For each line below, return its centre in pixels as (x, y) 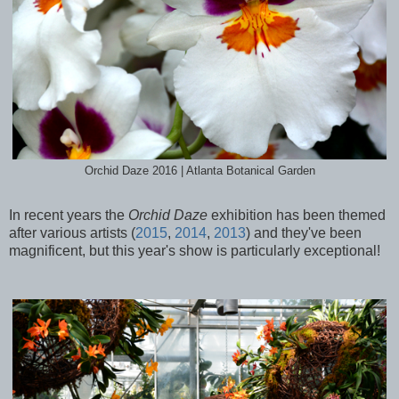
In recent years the (69, 216)
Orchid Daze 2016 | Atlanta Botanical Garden (199, 171)
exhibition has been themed (297, 216)
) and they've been (304, 233)
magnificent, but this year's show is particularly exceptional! (196, 251)
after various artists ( (72, 233)
